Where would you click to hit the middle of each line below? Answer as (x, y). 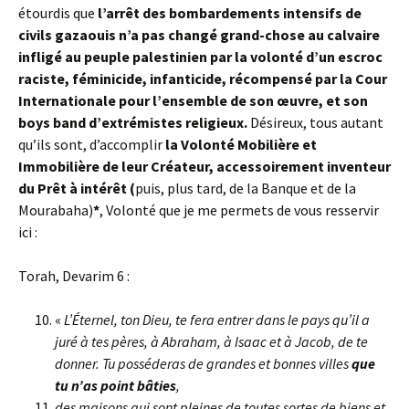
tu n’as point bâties (115, 385)
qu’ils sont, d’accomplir (92, 144)
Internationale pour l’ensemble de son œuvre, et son (193, 100)
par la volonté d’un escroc (296, 56)
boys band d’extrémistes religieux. (133, 122)
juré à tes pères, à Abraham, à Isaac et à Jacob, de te (211, 341)
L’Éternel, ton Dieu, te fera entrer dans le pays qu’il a (217, 319)
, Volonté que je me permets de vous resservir (239, 210)
